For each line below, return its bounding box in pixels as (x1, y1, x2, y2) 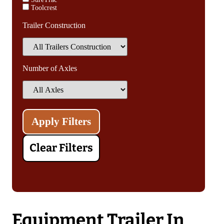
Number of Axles (22, 63, 77, 72)
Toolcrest (29, 3, 57, 11)
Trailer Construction (22, 20, 85, 29)
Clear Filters (29, 141, 93, 154)
